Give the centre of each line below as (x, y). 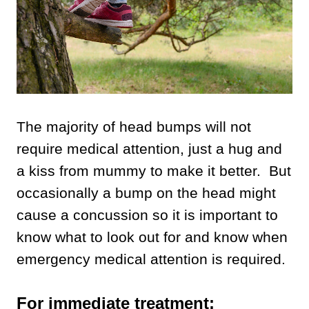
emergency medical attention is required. (151, 259)
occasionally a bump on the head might (146, 192)
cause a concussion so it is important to (147, 215)
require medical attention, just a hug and (149, 148)
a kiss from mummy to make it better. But (154, 170)
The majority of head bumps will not (134, 126)
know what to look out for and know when (152, 237)
